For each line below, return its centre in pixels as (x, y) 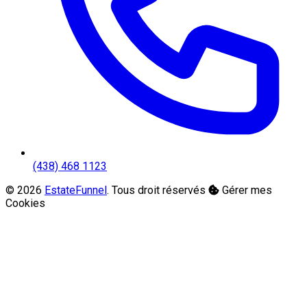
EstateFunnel (76, 191)
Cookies (25, 204)
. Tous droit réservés (158, 191)
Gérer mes (246, 191)
